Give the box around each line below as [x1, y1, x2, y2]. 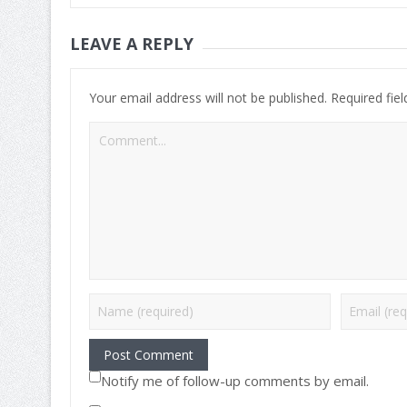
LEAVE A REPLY [69, 32, 194, 55]
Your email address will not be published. [88, 88, 327, 106]
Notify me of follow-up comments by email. [100, 371, 369, 390]
